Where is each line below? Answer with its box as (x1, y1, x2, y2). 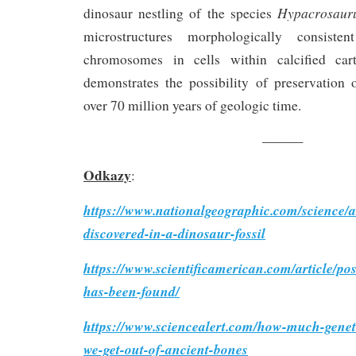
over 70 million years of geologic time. (83, 95, 301, 114)
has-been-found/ (83, 281, 180, 301)
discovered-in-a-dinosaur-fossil (83, 222, 265, 243)
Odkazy (83, 164, 131, 185)
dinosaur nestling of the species (83, 3, 278, 22)
